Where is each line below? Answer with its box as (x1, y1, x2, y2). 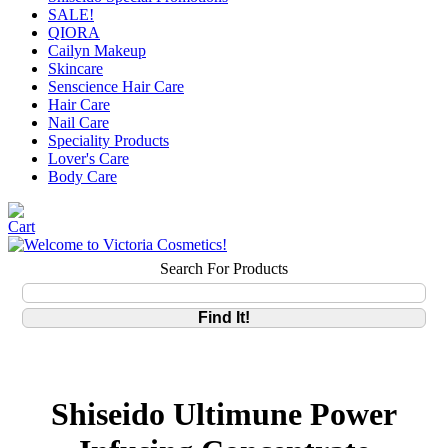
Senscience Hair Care (48, 78, 184, 95)
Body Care (48, 168, 117, 185)
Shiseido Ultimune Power (51, 396, 397, 433)
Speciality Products (48, 132, 169, 149)
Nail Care (48, 114, 109, 131)
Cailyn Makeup (48, 42, 146, 59)
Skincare (48, 60, 103, 77)
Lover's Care (48, 150, 129, 167)
